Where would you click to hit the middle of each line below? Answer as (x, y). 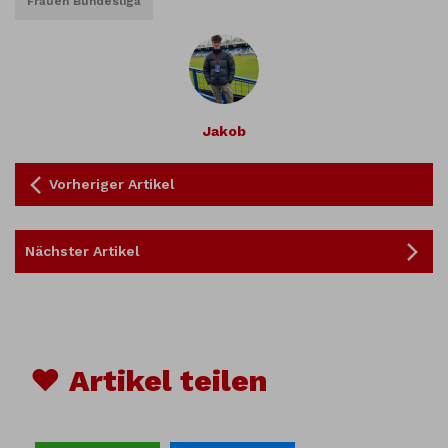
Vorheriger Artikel (112, 183)
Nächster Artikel (82, 250)
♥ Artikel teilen (148, 380)
